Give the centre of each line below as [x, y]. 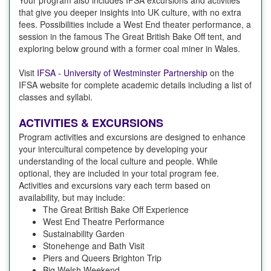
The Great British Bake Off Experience [116, 210]
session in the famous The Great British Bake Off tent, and [130, 37]
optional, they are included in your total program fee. [119, 173]
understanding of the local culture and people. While [118, 161]
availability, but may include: [72, 198]
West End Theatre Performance [104, 222]
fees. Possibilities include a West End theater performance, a [135, 24]
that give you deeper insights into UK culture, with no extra [130, 12]
